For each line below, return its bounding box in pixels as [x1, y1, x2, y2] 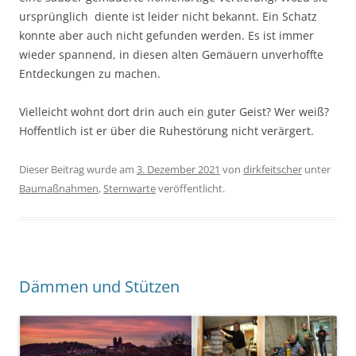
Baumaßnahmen [19, 180, 99, 195]
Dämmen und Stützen [19, 275, 180, 297]
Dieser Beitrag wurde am [19, 161, 137, 176]
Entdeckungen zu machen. [19, 65, 161, 81]
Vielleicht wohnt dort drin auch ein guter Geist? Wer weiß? [19, 103, 329, 119]
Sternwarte [103, 180, 156, 195]
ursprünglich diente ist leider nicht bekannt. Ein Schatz [19, 8, 317, 24]
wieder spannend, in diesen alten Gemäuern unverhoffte [19, 46, 323, 62]
